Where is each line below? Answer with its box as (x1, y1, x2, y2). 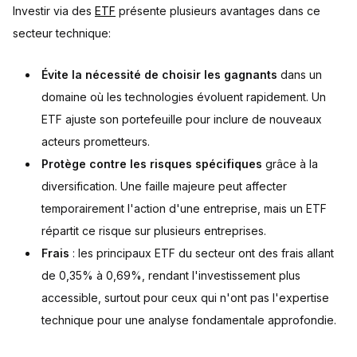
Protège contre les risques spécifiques (41, 157, 262, 171)
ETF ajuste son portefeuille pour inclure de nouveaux (41, 112, 322, 126)
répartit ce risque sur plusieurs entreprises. (41, 224, 266, 237)
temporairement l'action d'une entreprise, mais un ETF (41, 202, 327, 215)
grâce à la (262, 157, 318, 171)
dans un (277, 68, 322, 81)
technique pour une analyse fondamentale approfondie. (41, 313, 336, 327)
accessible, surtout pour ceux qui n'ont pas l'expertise (41, 291, 329, 304)
